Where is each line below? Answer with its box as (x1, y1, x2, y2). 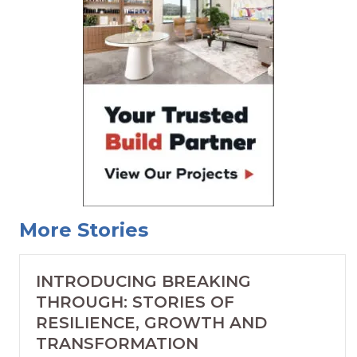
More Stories (19, 218, 148, 242)
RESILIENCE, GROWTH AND (36, 313, 267, 333)
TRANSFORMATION (36, 334, 198, 354)
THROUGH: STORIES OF (36, 292, 234, 312)
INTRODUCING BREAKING (36, 272, 251, 292)
